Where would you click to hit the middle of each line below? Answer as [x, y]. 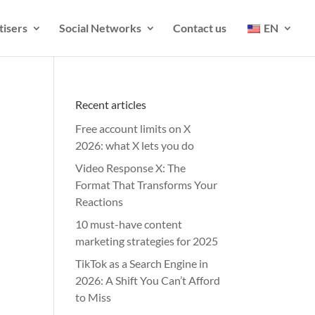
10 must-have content [129, 224]
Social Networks [100, 28]
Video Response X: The [131, 168]
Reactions [99, 201]
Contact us [200, 28]
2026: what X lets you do [135, 145]
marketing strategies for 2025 [147, 241]
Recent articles [111, 104]
